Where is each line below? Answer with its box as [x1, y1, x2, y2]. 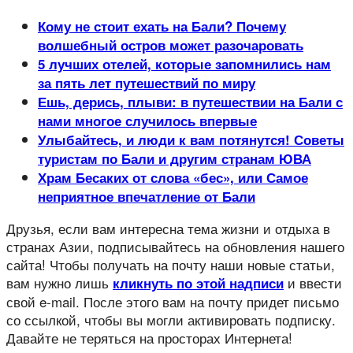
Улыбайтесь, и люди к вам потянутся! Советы [38, 129, 344, 149]
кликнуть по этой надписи [113, 273, 284, 292]
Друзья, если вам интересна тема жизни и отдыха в [6, 217, 330, 238]
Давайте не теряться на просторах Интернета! [6, 327, 292, 347]
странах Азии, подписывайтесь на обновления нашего [6, 236, 344, 256]
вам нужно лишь [6, 272, 113, 292]
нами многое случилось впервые [38, 110, 257, 130]
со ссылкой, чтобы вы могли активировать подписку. [6, 309, 336, 329]
